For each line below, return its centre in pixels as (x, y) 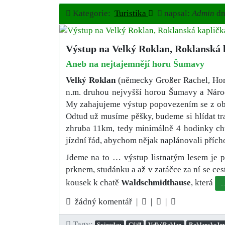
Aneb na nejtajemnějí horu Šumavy (135, 64)
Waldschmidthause (156, 182)
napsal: (177, 14)
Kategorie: (92, 14)
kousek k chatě (93, 182)
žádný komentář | (106, 201)
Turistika (131, 14)
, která (203, 182)
